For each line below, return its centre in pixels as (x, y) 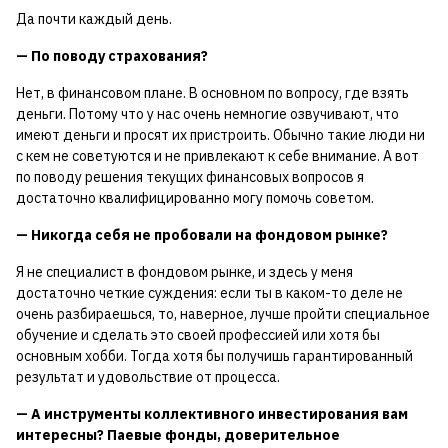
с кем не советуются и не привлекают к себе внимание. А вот (217, 156)
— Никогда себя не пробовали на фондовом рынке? (202, 235)
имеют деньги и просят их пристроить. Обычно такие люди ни (220, 135)
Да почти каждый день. (94, 19)
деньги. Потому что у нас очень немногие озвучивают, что (207, 114)
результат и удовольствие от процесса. (148, 377)
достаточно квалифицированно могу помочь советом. (195, 198)
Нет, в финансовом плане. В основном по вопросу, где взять (212, 93)
